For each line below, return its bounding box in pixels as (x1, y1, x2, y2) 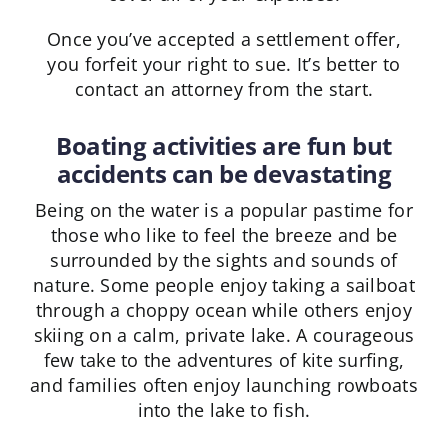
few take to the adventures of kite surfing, (43, 348, 405, 373)
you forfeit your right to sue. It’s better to (47, 52, 401, 77)
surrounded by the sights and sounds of (50, 248, 398, 273)
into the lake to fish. (137, 398, 311, 423)
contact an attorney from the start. (74, 77, 374, 102)
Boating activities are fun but (55, 129, 393, 163)
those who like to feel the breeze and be (50, 223, 398, 248)
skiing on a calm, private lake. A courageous (33, 323, 415, 348)
